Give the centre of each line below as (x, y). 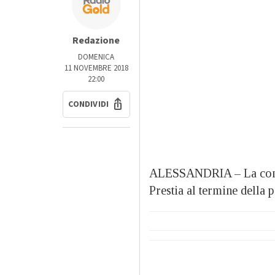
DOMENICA (96, 57)
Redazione (96, 41)
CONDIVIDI (89, 105)
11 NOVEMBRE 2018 (96, 68)
